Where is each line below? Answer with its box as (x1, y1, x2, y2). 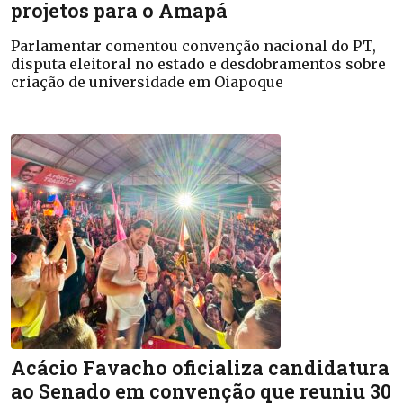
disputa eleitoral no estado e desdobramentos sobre (11, 55, 386, 73)
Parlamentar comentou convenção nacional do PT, (11, 37, 376, 55)
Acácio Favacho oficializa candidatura (11, 354, 390, 381)
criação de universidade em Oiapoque (11, 73, 283, 91)
